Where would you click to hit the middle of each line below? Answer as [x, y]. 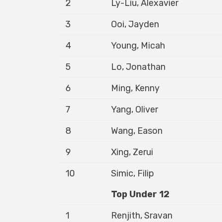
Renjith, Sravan [142, 216]
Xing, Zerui [132, 152]
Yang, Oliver [135, 110]
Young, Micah [138, 46]
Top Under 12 [140, 194]
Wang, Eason [137, 131]
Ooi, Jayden [135, 24]
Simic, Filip [133, 173]
